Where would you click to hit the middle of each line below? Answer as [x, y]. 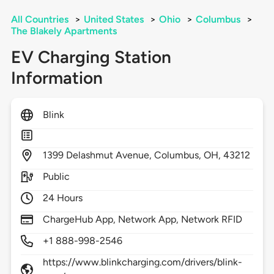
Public [56, 177]
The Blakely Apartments [64, 31]
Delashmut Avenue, [110, 155]
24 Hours [63, 198]
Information [57, 78]
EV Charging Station [91, 57]
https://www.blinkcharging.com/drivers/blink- [143, 262]
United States [113, 20]
